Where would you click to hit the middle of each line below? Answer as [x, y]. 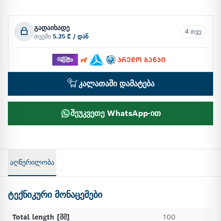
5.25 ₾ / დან [71, 36]
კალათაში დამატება [116, 84]
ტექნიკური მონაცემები [55, 195]
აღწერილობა [32, 162]
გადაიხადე [52, 28]
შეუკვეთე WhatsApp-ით [115, 113]
